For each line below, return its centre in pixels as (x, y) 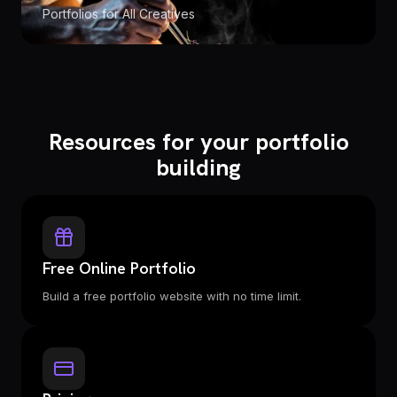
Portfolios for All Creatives (119, 14)
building (198, 167)
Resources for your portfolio (198, 142)
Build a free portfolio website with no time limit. (172, 296)
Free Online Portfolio (119, 268)
